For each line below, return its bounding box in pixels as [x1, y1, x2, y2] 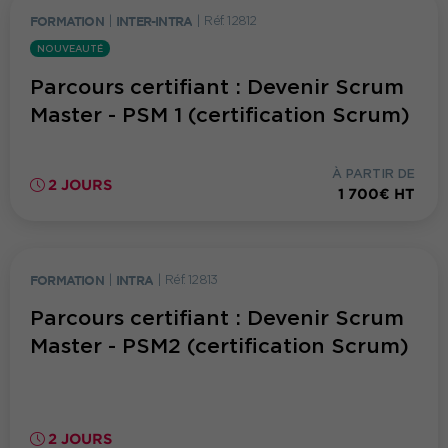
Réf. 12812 [204, 12, 257, 28]
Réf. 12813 [165, 271, 218, 287]
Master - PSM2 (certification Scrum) [30, 334, 409, 359]
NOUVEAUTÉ [37, 43, 103, 55]
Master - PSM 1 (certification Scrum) [30, 103, 410, 128]
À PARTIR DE [332, 166, 416, 182]
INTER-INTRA [116, 12, 193, 29]
